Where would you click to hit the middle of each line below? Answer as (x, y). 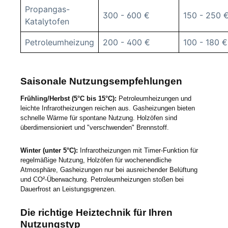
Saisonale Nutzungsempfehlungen (103, 81)
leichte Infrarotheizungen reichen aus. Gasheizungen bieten (108, 108)
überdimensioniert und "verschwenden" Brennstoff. (96, 128)
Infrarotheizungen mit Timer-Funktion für (138, 150)
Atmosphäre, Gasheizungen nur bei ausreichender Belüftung (109, 169)
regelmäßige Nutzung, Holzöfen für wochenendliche (96, 160)
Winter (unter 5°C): (49, 150)
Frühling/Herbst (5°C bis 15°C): (68, 99)
